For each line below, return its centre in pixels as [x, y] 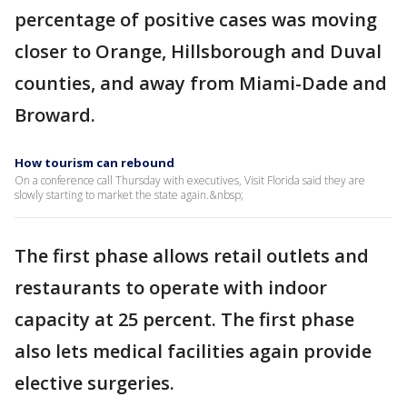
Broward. [55, 115]
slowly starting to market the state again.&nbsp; [129, 195]
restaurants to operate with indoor [171, 288]
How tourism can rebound [94, 163]
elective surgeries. [94, 383]
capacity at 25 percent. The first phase [184, 319]
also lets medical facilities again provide [193, 351]
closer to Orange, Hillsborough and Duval [198, 51]
